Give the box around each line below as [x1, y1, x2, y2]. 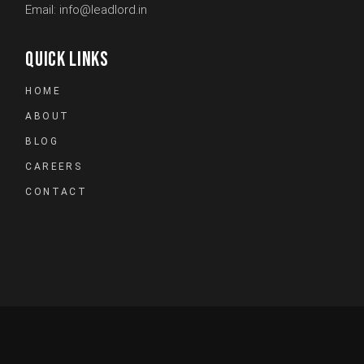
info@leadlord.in [59, 2, 148, 18]
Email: [25, 2, 60, 18]
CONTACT [25, 186, 88, 198]
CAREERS [25, 161, 83, 173]
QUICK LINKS [25, 47, 109, 73]
